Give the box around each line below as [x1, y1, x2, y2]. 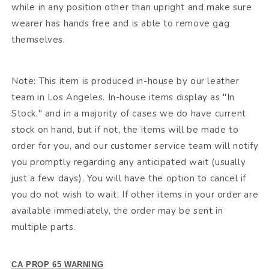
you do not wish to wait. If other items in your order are [11, 189, 259, 201]
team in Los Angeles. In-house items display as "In [11, 91, 235, 104]
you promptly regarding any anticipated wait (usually [11, 156, 246, 169]
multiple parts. [11, 221, 76, 234]
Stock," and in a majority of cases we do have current [11, 107, 246, 120]
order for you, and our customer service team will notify [11, 140, 259, 153]
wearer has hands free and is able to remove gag [11, 17, 230, 30]
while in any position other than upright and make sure [11, 1, 252, 14]
